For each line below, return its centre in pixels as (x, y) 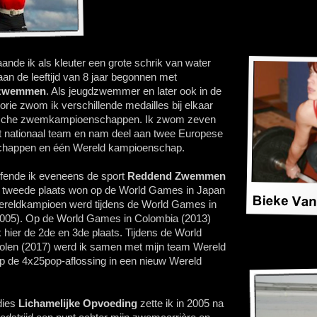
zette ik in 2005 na (180, 303)
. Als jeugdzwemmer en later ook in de (134, 91)
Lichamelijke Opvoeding (78, 303)
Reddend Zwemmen (177, 176)
